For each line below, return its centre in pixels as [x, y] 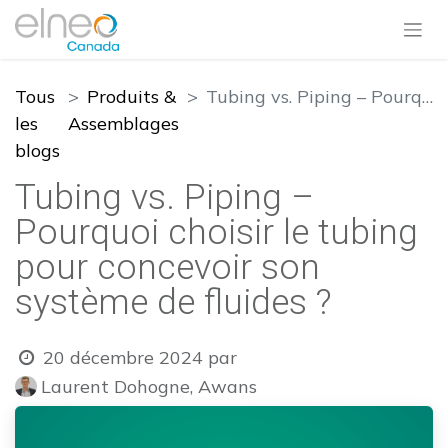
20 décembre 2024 [123, 357]
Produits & [131, 96]
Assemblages [123, 123]
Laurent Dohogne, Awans [148, 386]
